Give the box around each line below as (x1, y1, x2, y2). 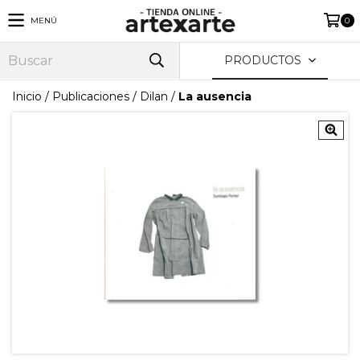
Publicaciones (52, 89, 129, 104)
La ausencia (178, 89, 252, 104)
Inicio (12, 89, 42, 104)
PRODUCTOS (224, 53, 305, 67)
